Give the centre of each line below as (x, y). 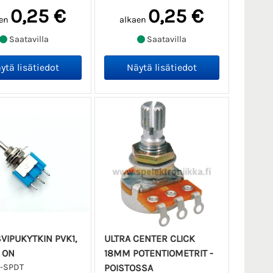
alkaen (133, 20)
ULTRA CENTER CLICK (149, 239)
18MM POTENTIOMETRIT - (158, 253)
